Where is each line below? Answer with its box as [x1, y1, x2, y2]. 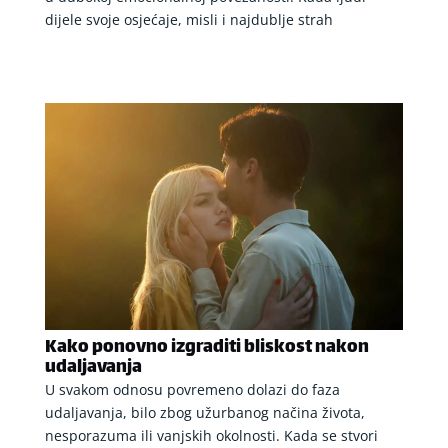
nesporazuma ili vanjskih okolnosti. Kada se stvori [44, 425, 378, 445]
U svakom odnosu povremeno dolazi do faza [44, 379, 340, 399]
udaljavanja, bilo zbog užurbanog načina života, [44, 402, 365, 422]
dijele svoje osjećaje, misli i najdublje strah [44, 10, 333, 30]
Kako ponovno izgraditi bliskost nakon [44, 331, 369, 364]
